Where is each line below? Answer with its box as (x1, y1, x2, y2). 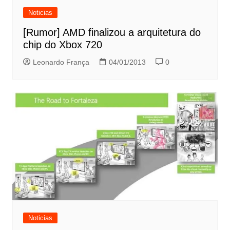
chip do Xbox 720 (23, 39, 102, 51)
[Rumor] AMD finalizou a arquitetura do (23, 27, 201, 39)
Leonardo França (32, 58, 89, 67)
